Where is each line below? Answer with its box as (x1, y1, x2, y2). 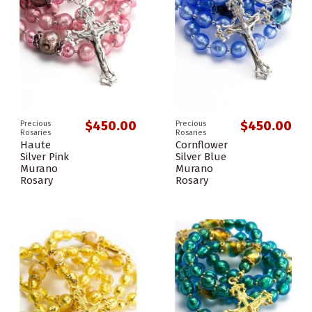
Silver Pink (20, 150, 69, 163)
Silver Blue (175, 150, 226, 163)
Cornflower (175, 138, 228, 151)
